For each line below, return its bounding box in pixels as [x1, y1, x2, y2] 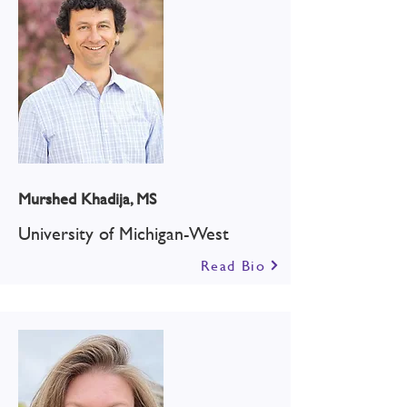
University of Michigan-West [18, 220, 229, 246]
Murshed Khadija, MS [18, 186, 156, 211]
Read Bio [200, 254, 266, 275]
